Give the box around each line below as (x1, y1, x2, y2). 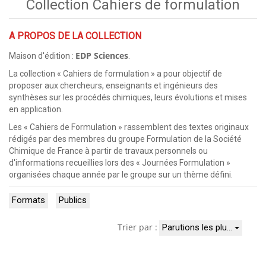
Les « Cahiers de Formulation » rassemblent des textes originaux (9, 122, 249, 132)
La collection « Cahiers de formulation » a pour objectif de (9, 69, 222, 79)
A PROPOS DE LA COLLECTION (9, 30, 141, 42)
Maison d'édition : (9, 51, 75, 61)
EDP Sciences (75, 50, 128, 62)
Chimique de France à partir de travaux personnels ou (9, 146, 208, 156)
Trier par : (118, 221, 157, 233)
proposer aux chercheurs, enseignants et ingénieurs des (9, 81, 218, 91)
